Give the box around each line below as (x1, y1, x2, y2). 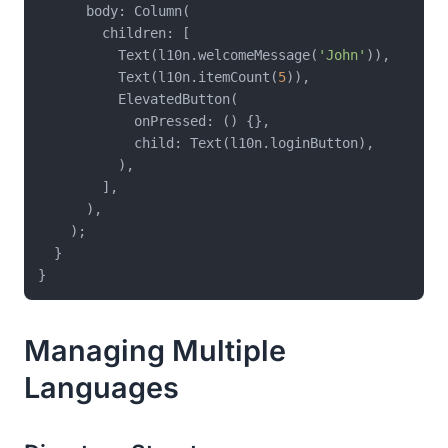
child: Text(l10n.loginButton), (38, 134, 374, 151)
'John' (318, 46, 366, 63)
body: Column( (38, 2, 190, 19)
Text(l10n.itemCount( (38, 68, 278, 85)
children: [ (38, 24, 190, 41)
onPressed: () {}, (38, 112, 270, 129)
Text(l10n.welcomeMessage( (38, 46, 318, 63)
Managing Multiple (24, 332, 286, 368)
